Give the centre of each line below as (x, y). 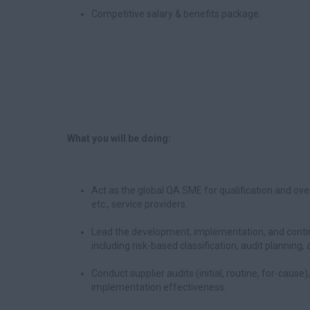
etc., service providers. (139, 204)
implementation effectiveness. (159, 287)
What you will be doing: (119, 138)
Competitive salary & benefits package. (176, 14)
